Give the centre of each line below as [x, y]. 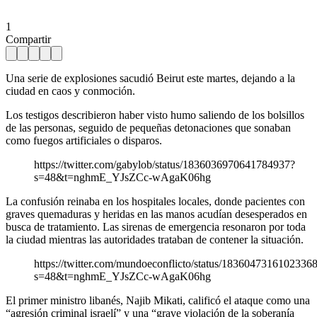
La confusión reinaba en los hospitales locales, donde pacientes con [155, 201]
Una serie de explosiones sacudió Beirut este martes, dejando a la [150, 78]
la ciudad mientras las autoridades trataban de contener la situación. [155, 239]
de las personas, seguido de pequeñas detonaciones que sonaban [148, 127]
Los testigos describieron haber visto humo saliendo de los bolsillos [155, 115]
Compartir [28, 39]
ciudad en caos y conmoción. [70, 91]
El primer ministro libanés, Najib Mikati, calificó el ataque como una [158, 300]
